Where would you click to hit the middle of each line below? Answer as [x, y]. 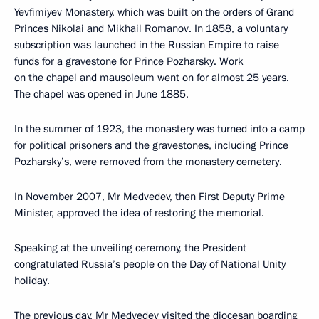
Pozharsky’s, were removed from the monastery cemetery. [148, 161]
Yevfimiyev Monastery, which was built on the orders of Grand [154, 12]
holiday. [32, 280]
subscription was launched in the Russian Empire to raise [147, 45]
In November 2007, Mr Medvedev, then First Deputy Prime [150, 196]
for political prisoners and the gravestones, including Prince [151, 145]
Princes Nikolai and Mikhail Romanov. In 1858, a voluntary [151, 28]
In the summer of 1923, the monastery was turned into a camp [159, 129]
